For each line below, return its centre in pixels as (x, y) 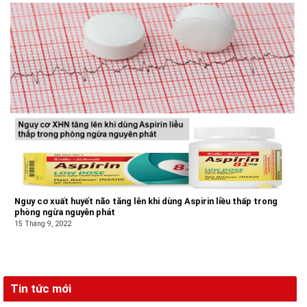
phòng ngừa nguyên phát (65, 212)
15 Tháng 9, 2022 (43, 224)
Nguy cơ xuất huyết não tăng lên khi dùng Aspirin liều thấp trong (146, 201)
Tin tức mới (41, 288)
